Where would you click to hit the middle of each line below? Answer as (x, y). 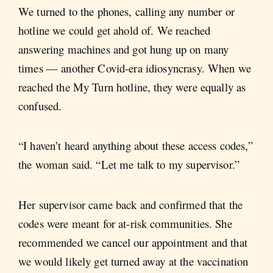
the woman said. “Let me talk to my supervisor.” (129, 165)
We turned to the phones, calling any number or (126, 12)
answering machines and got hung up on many (124, 49)
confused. (40, 106)
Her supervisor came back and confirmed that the (131, 204)
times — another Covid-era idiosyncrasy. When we (135, 68)
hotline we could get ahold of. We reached (115, 30)
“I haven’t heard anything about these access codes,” (136, 146)
